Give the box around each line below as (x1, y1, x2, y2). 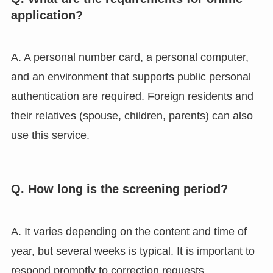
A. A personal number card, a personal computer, (10, 51, 249, 64)
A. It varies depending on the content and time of (10, 225, 247, 238)
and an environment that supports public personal (10, 71, 251, 83)
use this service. (10, 129, 90, 142)
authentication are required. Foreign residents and (10, 90, 253, 103)
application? (10, 8, 83, 22)
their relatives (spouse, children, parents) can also (10, 110, 253, 122)
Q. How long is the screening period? (10, 182, 228, 196)
